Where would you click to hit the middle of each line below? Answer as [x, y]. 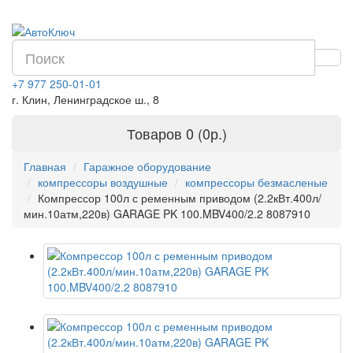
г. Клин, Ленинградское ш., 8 [85, 99]
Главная [45, 166]
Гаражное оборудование [147, 166]
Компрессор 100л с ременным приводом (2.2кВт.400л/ [180, 198]
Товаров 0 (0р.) [176, 133]
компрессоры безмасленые [256, 182]
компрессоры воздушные [103, 182]
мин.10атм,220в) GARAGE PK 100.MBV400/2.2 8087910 [167, 214]
